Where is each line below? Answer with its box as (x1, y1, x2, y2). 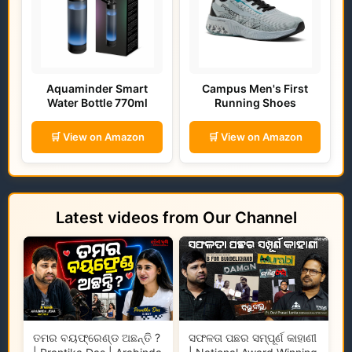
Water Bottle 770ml (46, 96, 148, 110)
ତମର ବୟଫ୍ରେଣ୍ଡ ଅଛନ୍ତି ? (33, 331, 160, 345)
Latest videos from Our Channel (55, 208, 297, 228)
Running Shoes (214, 96, 296, 110)
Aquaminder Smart (46, 82, 148, 96)
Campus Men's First (202, 82, 308, 96)
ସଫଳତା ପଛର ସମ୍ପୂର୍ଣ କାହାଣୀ (189, 331, 317, 345)
